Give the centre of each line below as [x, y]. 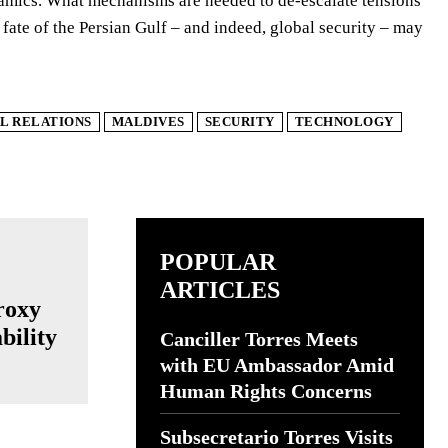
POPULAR [218, 262]
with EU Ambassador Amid [277, 365]
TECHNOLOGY [344, 121]
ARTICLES [220, 290]
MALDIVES [148, 121]
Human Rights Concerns [266, 391]
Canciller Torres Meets [259, 339]
